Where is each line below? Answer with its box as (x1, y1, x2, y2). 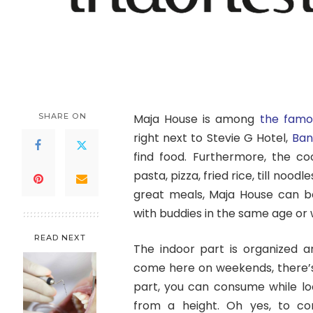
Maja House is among (133, 110, 260, 127)
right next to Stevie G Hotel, (133, 129, 292, 146)
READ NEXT (34, 232, 86, 242)
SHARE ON (38, 110, 87, 121)
